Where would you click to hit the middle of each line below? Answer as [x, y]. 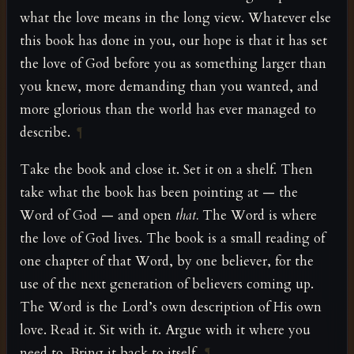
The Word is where [258, 215]
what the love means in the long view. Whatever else [175, 18]
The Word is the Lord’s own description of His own [171, 307]
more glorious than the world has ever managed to [168, 110]
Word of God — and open [98, 215]
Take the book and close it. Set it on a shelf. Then [166, 169]
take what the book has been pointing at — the [159, 192]
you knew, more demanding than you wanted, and [169, 87]
